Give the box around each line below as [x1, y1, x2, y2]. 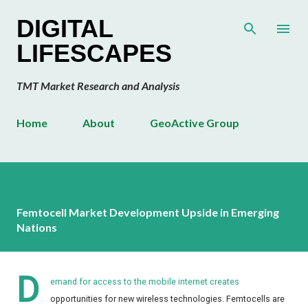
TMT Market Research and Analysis [16, 79, 179, 92]
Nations [16, 221, 57, 234]
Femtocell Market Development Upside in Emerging [16, 206, 279, 219]
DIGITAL [16, 14, 113, 43]
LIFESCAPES [16, 39, 172, 67]
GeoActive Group [150, 116, 239, 129]
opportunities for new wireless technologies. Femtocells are [50, 294, 285, 305]
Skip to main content [114, 12, 194, 22]
